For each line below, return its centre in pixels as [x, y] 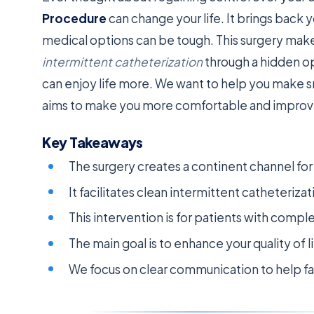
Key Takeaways [93, 143]
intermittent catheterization [123, 61]
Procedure [75, 18]
